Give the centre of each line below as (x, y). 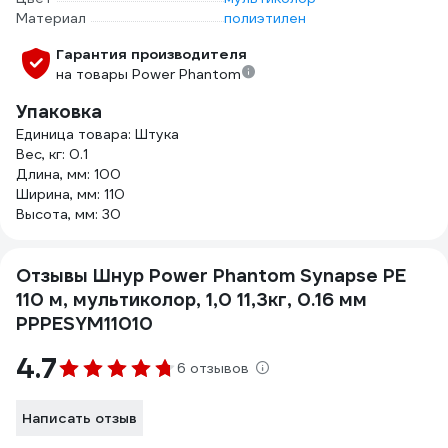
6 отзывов (213, 368)
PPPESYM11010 (84, 323)
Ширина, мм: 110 (70, 194)
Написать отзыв (79, 418)
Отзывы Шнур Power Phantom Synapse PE (211, 275)
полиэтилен (265, 18)
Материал (51, 18)
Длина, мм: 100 (68, 174)
